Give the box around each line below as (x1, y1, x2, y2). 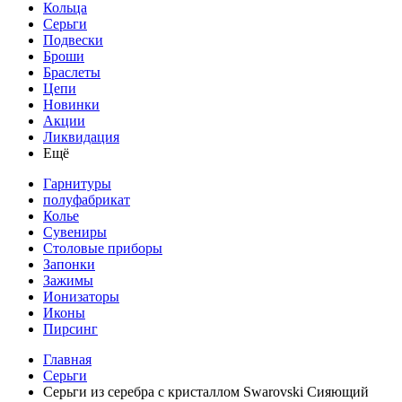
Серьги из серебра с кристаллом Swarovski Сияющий (43, 384, 369, 399)
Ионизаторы (43, 289, 119, 304)
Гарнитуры (43, 176, 111, 191)
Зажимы (43, 273, 93, 288)
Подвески (43, 32, 103, 48)
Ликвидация (43, 129, 119, 144)
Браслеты (43, 65, 100, 80)
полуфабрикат (43, 192, 130, 207)
